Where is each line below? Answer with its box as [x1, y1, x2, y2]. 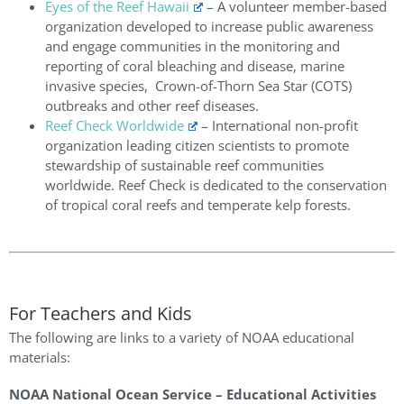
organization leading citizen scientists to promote [45, 136, 349, 155]
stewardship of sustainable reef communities [45, 156, 324, 175]
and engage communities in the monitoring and [45, 37, 340, 56]
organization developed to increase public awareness [45, 17, 373, 36]
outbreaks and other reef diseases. [45, 96, 259, 115]
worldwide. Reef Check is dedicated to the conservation [45, 176, 387, 195]
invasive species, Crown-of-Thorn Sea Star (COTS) [45, 77, 352, 96]
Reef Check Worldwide [45, 116, 184, 135]
